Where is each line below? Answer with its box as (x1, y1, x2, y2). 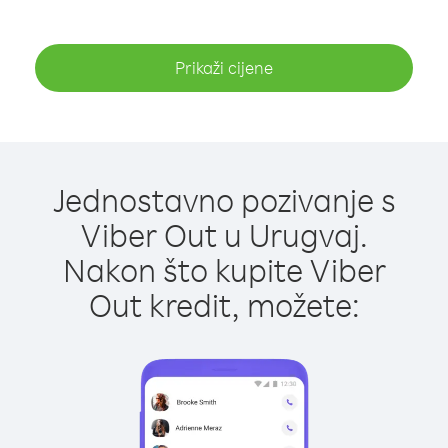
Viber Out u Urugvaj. (80, 214, 368, 255)
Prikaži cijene (175, 57, 273, 78)
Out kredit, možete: (88, 284, 360, 325)
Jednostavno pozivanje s (52, 179, 396, 220)
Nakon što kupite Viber (62, 249, 386, 290)
